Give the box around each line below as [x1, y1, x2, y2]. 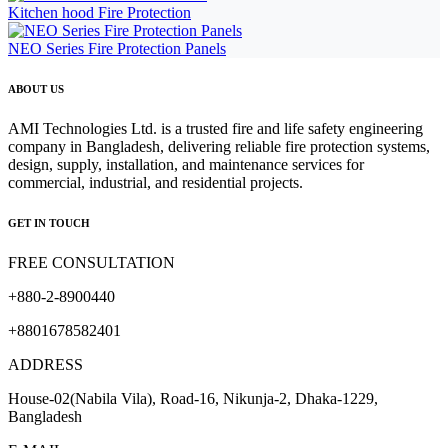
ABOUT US [8, 83, 64, 96]
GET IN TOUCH [8, 217, 90, 230]
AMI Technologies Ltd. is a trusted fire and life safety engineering [8, 120, 423, 138]
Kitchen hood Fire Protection [8, 4, 191, 22]
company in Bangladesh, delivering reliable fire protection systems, [8, 138, 430, 156]
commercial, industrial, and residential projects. [8, 174, 303, 192]
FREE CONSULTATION [8, 254, 175, 272]
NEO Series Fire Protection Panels [8, 40, 226, 58]
